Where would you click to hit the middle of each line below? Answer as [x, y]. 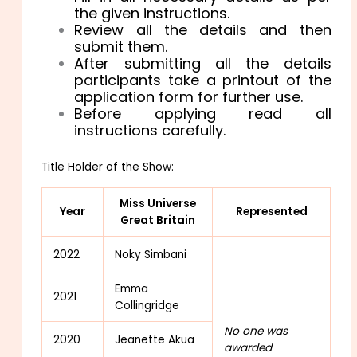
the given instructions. [152, 13]
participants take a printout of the [203, 80]
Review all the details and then [203, 29]
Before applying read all [203, 113]
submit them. [121, 46]
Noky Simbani [151, 254]
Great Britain [158, 220]
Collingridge [147, 305]
